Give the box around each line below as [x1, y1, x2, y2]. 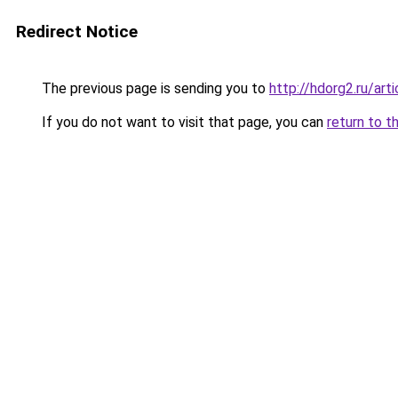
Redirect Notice [16, 21, 138, 42]
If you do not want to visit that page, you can [38, 114, 327, 131]
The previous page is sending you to [38, 80, 269, 97]
